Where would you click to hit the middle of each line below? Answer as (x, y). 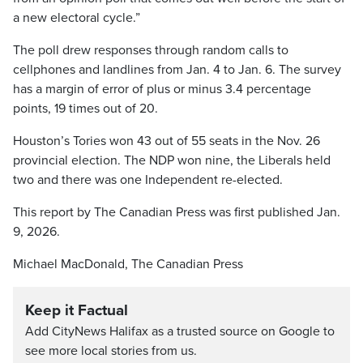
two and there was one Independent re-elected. (148, 180)
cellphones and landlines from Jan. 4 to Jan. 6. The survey (177, 70)
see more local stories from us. (111, 351)
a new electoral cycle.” (77, 18)
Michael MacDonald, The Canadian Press (128, 264)
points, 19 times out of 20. (85, 109)
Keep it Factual (77, 310)
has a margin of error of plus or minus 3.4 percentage (162, 89)
